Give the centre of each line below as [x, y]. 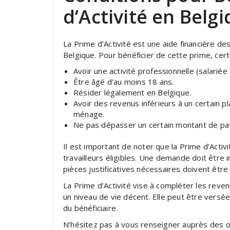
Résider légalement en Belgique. [132, 92]
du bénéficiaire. [91, 208]
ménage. [89, 114]
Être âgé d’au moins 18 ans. [124, 82]
